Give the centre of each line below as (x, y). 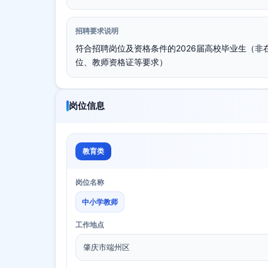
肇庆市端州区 (106, 247)
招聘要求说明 (97, 31)
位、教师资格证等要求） (121, 62)
